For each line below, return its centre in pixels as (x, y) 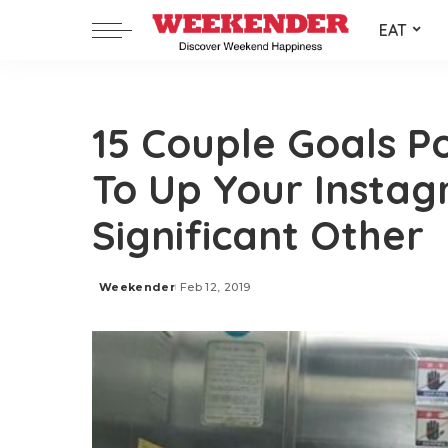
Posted (122, 294)
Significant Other (258, 235)
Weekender (137, 287)
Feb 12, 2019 (215, 287)
